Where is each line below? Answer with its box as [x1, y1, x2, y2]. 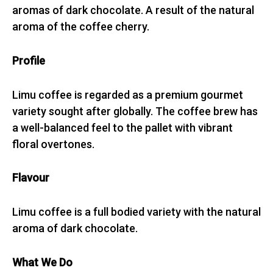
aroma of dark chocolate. [12, 222, 140, 235]
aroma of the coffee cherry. [12, 20, 149, 34]
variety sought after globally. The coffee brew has [12, 104, 258, 118]
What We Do [12, 256, 73, 269]
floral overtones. [12, 137, 97, 151]
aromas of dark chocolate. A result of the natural [12, 4, 254, 17]
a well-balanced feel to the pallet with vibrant [12, 121, 233, 134]
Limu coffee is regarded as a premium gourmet [12, 88, 243, 101]
